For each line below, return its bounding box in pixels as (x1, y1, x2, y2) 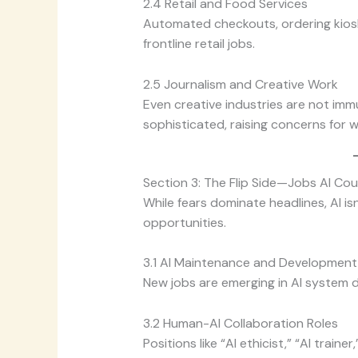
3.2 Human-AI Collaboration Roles (142, 314, 338, 332)
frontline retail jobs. (142, 35, 255, 53)
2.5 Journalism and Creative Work (142, 75, 338, 93)
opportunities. (142, 213, 226, 231)
